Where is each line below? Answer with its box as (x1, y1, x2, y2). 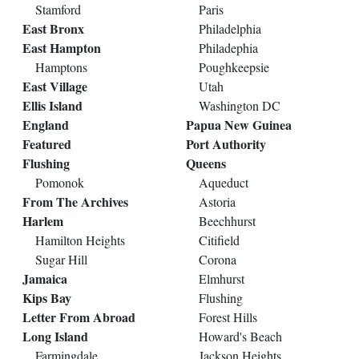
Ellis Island (22, 96, 83, 115)
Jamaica (22, 269, 67, 288)
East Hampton (22, 38, 101, 58)
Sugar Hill (35, 251, 87, 268)
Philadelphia (199, 20, 261, 38)
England (22, 115, 69, 135)
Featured (22, 135, 71, 154)
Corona (199, 251, 236, 268)
